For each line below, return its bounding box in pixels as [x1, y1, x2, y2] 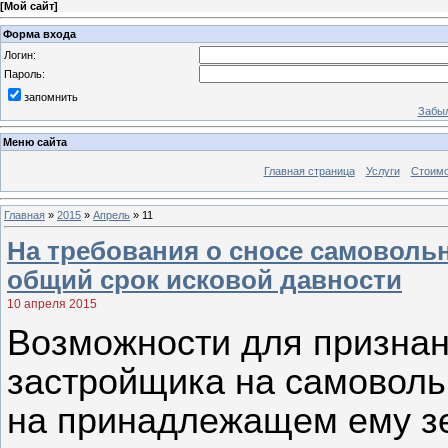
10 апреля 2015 [7, 296, 97, 311]
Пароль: [4, 67, 45, 80]
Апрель [93, 208, 130, 221]
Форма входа [3, 27, 76, 40]
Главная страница [263, 165, 355, 178]
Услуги [365, 165, 400, 178]
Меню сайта [3, 136, 67, 149]
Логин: [4, 48, 36, 61]
